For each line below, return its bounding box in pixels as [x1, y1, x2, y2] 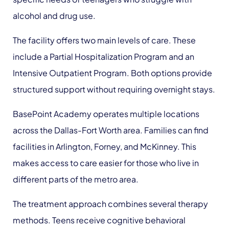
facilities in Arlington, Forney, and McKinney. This [13, 141, 196, 152]
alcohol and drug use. [13, 10, 96, 21]
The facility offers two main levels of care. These [13, 35, 196, 45]
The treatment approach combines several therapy [13, 198, 208, 209]
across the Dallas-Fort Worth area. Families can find [13, 125, 209, 135]
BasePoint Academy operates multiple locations [13, 108, 199, 119]
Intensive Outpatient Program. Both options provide [13, 67, 212, 78]
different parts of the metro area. [13, 174, 139, 185]
